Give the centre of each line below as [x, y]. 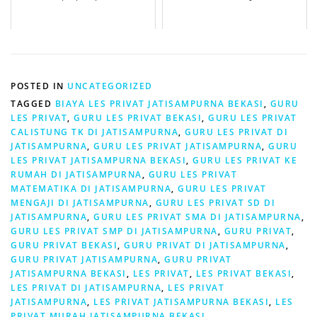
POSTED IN [39, 86]
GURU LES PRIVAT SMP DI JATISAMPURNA [114, 231]
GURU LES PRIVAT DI [236, 132]
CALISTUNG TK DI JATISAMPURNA [94, 132]
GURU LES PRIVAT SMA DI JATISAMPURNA [197, 217]
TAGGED [33, 103]
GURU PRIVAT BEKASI [64, 245]
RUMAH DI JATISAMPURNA [76, 174]
